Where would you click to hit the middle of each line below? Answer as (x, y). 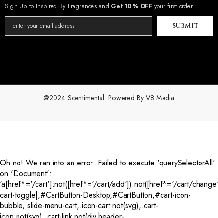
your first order (172, 7)
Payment (122, 114)
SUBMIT (185, 26)
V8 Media (160, 98)
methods (122, 122)
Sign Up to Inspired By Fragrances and (58, 7)
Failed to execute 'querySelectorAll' (156, 163)
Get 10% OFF (132, 7)
